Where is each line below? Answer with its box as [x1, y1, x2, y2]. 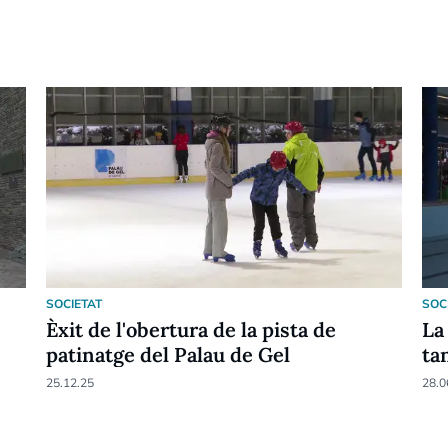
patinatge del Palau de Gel [45, 341, 290, 367]
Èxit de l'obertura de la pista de [45, 316, 336, 342]
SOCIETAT [45, 295, 102, 311]
